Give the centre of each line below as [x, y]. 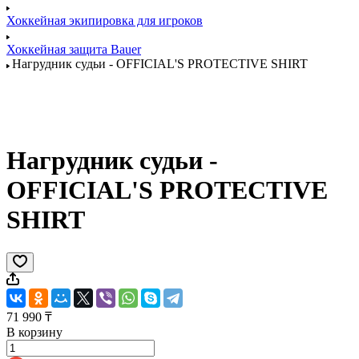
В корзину [34, 332]
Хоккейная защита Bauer [74, 49]
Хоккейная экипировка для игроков [105, 20]
